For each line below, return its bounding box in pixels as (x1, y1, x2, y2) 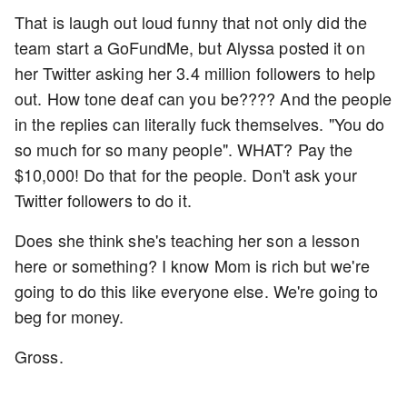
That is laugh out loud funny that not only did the (15, 10, 368, 35)
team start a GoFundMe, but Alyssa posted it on (15, 35, 365, 60)
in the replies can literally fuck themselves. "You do (15, 112, 385, 136)
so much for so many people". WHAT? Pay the (15, 137, 353, 162)
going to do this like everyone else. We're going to (15, 279, 379, 303)
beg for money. (15, 304, 129, 329)
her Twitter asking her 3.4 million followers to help (15, 61, 376, 85)
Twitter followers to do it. (15, 188, 196, 213)
